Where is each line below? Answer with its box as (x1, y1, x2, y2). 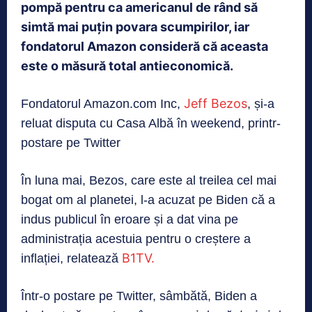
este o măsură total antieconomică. (21, 58, 233, 74)
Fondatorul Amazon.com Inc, (21, 97, 184, 111)
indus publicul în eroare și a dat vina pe (21, 212, 238, 227)
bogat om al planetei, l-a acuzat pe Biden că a (21, 193, 275, 208)
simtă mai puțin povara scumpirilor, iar (21, 19, 249, 35)
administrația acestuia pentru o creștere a (21, 232, 251, 247)
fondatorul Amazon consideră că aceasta (21, 39, 268, 54)
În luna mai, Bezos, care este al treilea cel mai (21, 173, 276, 188)
